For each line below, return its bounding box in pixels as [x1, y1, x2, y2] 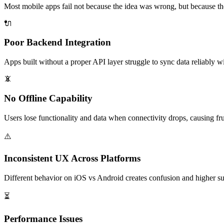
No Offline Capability [4, 92, 92, 103]
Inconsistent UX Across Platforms [4, 153, 140, 164]
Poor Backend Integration [4, 37, 111, 48]
